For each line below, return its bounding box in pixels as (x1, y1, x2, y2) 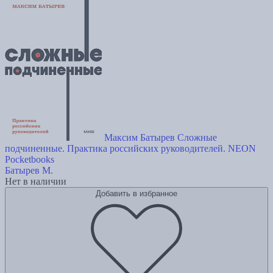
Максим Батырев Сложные (104, 132, 217, 143)
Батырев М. (5, 165, 53, 175)
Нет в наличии (5, 175, 66, 186)
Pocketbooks (5, 154, 54, 165)
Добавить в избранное (96, 188, 177, 198)
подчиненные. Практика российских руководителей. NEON (5, 143, 256, 154)
